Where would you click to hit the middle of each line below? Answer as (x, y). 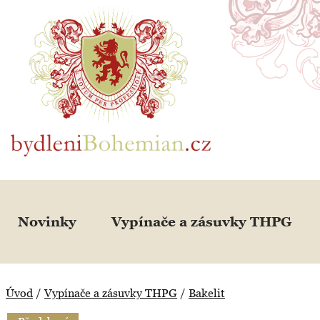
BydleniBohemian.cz (62, 10)
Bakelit (207, 293)
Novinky (47, 222)
